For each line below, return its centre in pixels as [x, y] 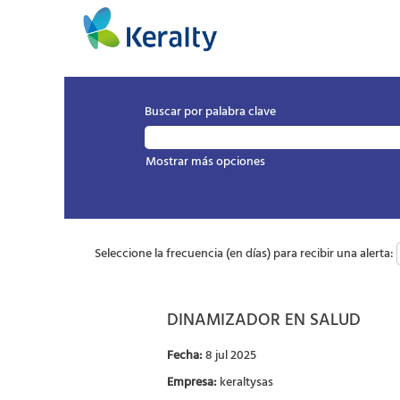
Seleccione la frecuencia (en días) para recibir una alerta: [244, 254]
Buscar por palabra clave [210, 112]
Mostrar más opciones [205, 162]
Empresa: [193, 383]
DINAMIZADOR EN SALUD [264, 320]
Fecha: [186, 356]
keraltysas [246, 383]
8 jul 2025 [231, 356]
